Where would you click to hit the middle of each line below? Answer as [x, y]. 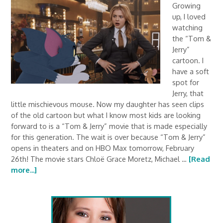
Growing [187, 5]
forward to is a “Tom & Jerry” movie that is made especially [109, 126]
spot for [186, 82]
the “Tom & [192, 38]
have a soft [191, 71]
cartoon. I [188, 60]
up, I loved [189, 16]
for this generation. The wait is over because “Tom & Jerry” [109, 137]
